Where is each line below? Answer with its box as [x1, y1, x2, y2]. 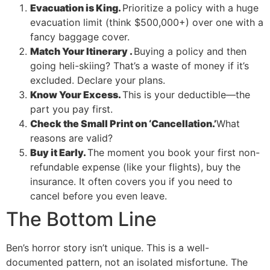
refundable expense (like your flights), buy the [30, 160, 240, 173]
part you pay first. [30, 102, 113, 115]
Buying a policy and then [134, 45, 246, 57]
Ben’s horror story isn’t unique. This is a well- [6, 241, 209, 254]
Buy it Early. [30, 146, 87, 159]
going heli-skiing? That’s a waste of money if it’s [30, 59, 249, 72]
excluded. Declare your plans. [30, 74, 165, 86]
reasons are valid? [30, 131, 113, 144]
